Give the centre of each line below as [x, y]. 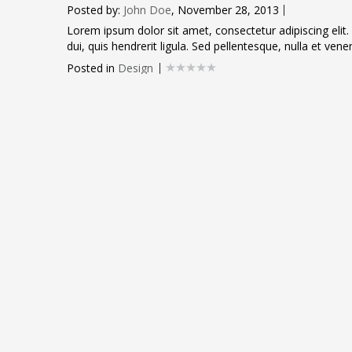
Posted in [92, 68]
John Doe [147, 10]
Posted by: [95, 10]
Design [135, 68]
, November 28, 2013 [225, 10]
